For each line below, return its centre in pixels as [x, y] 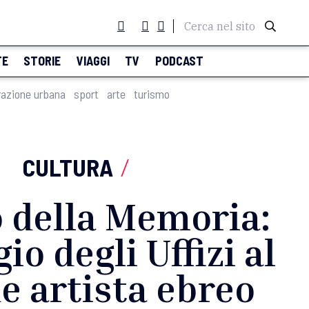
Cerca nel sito [220, 26]
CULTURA [68, 167]
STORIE [42, 61]
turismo [152, 94]
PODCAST [179, 61]
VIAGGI [93, 61]
